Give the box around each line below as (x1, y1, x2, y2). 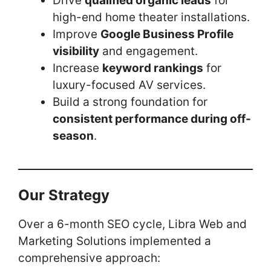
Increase (53, 60, 102, 75)
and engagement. (99, 44, 198, 58)
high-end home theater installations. (53, 10, 250, 24)
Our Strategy (18, 186, 109, 204)
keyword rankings (102, 60, 203, 75)
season (53, 128, 94, 143)
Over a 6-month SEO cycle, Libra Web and (18, 217, 247, 232)
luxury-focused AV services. (53, 77, 206, 92)
